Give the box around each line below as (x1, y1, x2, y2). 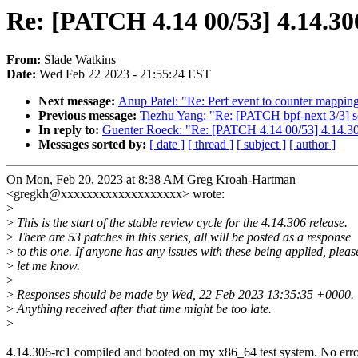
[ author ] (289, 137, 336, 152)
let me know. (14, 259, 80, 273)
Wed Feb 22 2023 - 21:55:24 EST (39, 67, 211, 82)
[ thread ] (188, 137, 233, 152)
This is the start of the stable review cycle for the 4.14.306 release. (14, 216, 348, 230)
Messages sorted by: (38, 137, 149, 152)
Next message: (38, 94, 118, 109)
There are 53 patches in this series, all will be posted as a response (14, 230, 351, 245)
